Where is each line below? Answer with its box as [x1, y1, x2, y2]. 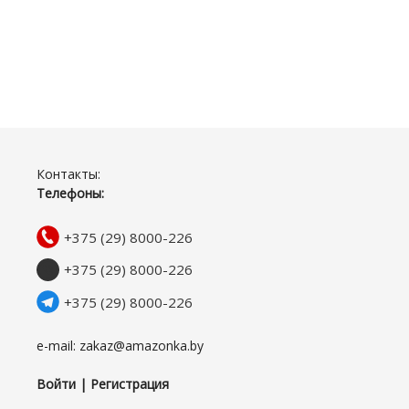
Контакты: [37, 164, 100, 183]
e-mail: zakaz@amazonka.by [37, 337, 204, 355]
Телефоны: [37, 184, 104, 202]
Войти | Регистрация [37, 375, 169, 393]
